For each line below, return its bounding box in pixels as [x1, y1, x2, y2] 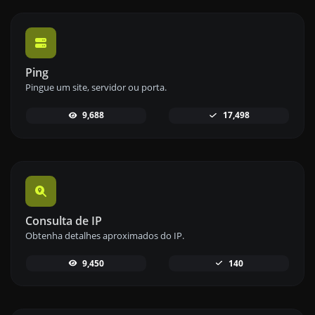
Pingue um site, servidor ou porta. [25, 81, 167, 94]
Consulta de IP [25, 212, 102, 229]
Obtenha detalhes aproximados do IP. [25, 229, 184, 242]
